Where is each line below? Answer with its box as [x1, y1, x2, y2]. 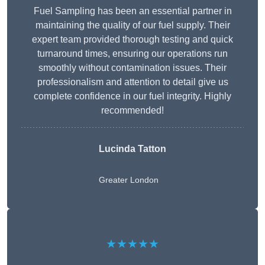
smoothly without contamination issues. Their [38, 63, 227, 73]
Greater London [99, 175, 159, 185]
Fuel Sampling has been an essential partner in [33, 6, 232, 17]
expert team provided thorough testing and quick [32, 34, 233, 45]
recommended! [101, 105, 164, 116]
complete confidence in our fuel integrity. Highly [34, 91, 231, 102]
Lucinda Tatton [99, 144, 166, 154]
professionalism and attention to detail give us [37, 77, 228, 88]
